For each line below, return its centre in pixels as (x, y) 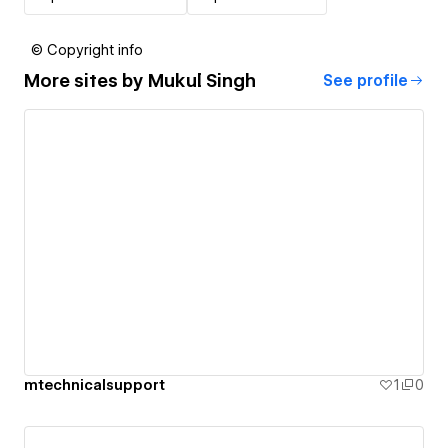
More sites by (86, 81)
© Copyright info (87, 49)
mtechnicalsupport (94, 385)
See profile (365, 80)
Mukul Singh (202, 81)
